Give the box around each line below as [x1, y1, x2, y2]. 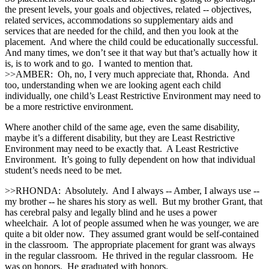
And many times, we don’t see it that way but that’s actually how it [5, 47, 257, 58]
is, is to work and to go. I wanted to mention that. [5, 58, 193, 68]
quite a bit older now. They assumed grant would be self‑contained [5, 228, 259, 239]
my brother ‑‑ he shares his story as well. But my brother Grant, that [5, 196, 262, 207]
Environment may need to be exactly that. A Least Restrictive [5, 143, 238, 154]
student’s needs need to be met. [5, 165, 122, 175]
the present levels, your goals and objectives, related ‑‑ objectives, [5, 4, 252, 14]
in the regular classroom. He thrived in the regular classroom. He [5, 250, 253, 261]
